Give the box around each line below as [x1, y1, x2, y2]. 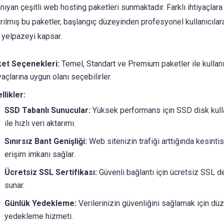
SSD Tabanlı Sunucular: [4, 105, 90, 115]
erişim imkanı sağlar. [4, 149, 75, 159]
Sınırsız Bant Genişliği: [4, 136, 87, 146]
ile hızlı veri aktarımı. [4, 118, 75, 128]
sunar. [4, 180, 24, 190]
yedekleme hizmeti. [4, 211, 73, 221]
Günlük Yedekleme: [4, 198, 76, 208]
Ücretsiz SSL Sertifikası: [4, 167, 97, 177]
